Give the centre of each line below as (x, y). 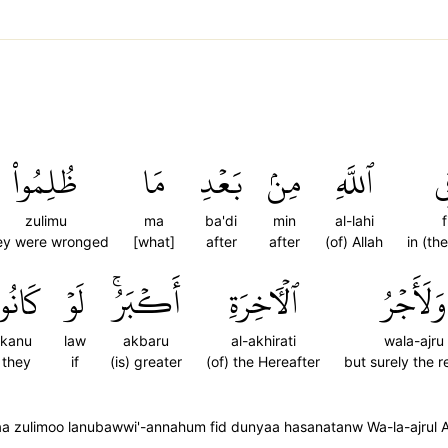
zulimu (45, 220)
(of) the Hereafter (263, 361)
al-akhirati (263, 340)
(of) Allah (354, 241)
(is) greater (146, 361)
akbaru (146, 340)
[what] (154, 241)
